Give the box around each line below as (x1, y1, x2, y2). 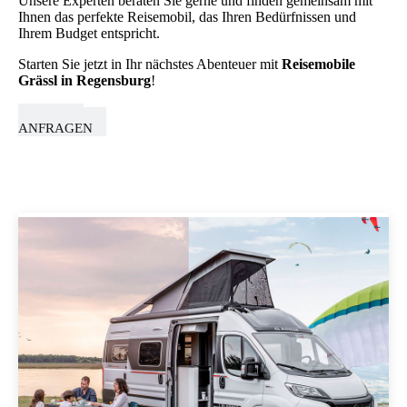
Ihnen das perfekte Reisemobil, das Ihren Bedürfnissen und (18, 9, 356, 25)
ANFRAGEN (18, 121, 93, 136)
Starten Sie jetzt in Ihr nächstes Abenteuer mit (18, 56, 282, 73)
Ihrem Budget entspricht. (18, 25, 160, 42)
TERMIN (32, 104, 84, 120)
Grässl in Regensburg (18, 73, 151, 89)
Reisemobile (282, 56, 355, 73)
